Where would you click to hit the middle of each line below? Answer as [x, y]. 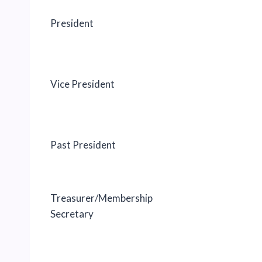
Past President [83, 144]
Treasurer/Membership [101, 198]
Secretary [72, 213]
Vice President [82, 84]
